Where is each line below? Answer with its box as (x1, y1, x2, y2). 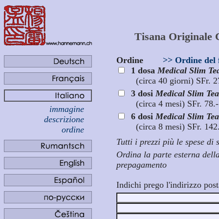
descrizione (44, 114, 84, 124)
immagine (49, 104, 84, 114)
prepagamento (116, 160, 167, 170)
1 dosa (131, 66, 157, 75)
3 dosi (131, 88, 155, 98)
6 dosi (131, 111, 155, 121)
